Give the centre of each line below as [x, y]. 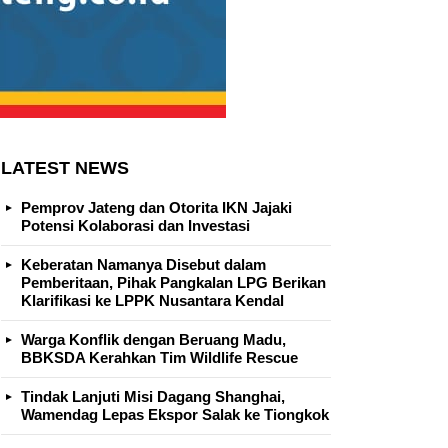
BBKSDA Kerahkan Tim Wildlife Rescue [159, 357]
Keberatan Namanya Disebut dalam [143, 264]
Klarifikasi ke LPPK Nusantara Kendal [152, 300]
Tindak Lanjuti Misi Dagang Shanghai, [153, 396]
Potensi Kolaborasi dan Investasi [135, 225]
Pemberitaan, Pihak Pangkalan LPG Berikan [173, 282]
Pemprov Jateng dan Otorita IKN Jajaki [156, 207]
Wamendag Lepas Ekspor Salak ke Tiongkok [175, 414]
